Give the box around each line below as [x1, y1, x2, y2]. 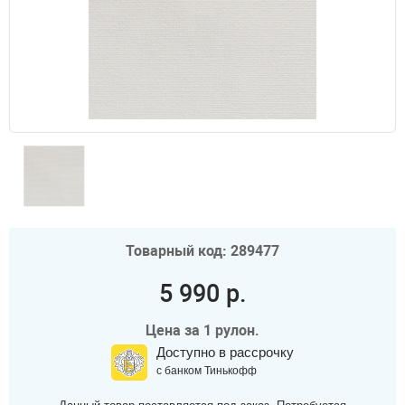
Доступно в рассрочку [156, 344, 294, 360]
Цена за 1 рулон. [146, 322, 259, 339]
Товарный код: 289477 [126, 242, 279, 259]
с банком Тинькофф [156, 364, 257, 377]
